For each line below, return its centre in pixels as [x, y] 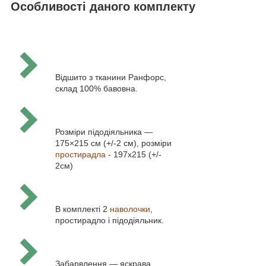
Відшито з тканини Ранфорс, [111, 77]
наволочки [130, 209]
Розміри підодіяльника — [104, 132]
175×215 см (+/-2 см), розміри [113, 143]
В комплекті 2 [83, 209]
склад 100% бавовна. [96, 89]
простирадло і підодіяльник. [110, 221]
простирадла [80, 155]
